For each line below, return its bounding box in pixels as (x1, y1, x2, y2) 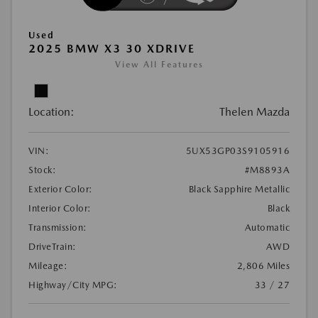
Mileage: (28, 260, 67, 271)
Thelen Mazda (219, 104, 290, 119)
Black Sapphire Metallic (188, 183, 290, 194)
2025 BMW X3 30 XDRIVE (28, 41, 195, 55)
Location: (28, 104, 75, 119)
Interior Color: (28, 202, 92, 214)
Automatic (244, 221, 290, 233)
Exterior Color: (28, 183, 93, 194)
